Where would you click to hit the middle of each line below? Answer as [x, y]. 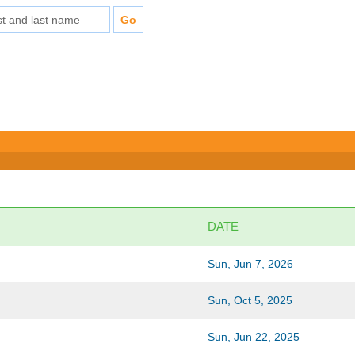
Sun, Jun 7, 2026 [251, 264]
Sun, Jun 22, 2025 [254, 337]
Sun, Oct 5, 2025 [250, 300]
